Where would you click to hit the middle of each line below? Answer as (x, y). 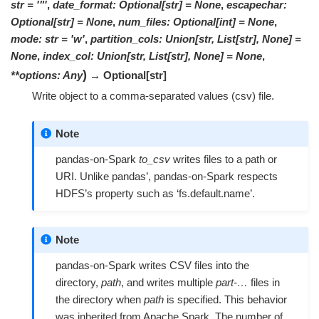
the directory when (100, 300)
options (38, 75)
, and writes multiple (168, 283)
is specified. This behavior (225, 300)
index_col (67, 56)
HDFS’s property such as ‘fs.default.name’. (155, 193)
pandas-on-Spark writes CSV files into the (152, 266)
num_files (142, 21)
